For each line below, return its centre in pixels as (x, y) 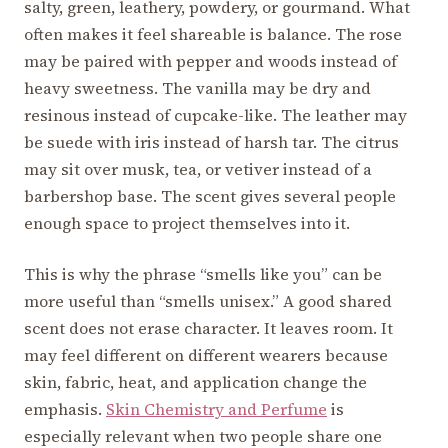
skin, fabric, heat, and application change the (195, 382)
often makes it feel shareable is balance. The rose (213, 34)
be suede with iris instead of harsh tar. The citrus (211, 142)
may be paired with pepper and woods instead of (210, 61)
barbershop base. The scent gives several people (210, 196)
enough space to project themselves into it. (187, 223)
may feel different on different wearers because (206, 355)
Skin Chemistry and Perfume (216, 409)
